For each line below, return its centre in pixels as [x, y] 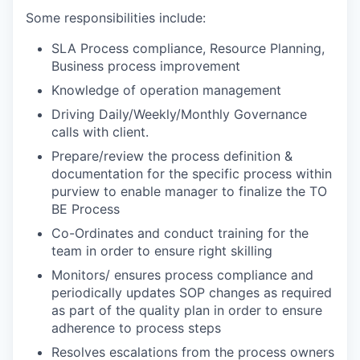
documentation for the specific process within [192, 174]
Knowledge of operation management [166, 90]
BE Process [86, 209]
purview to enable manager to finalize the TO [189, 191]
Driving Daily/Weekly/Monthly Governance [179, 114]
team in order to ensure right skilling [162, 251]
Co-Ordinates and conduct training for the [180, 233]
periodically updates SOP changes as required [192, 292]
